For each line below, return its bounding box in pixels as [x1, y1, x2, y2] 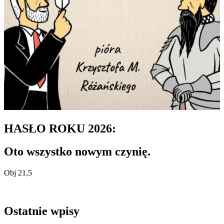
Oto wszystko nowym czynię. [4, 145, 150, 158]
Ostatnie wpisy [4, 204, 79, 218]
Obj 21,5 [4, 168, 32, 177]
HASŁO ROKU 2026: [4, 121, 116, 135]
